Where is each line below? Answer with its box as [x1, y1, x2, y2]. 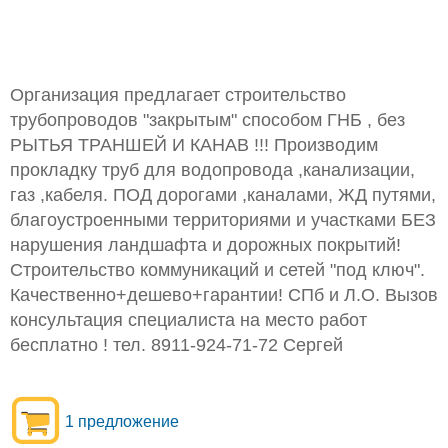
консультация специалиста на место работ [10, 309, 367, 330]
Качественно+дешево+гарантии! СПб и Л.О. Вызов [10, 284, 438, 305]
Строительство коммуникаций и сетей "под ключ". [10, 259, 425, 280]
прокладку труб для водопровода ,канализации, [10, 159, 415, 180]
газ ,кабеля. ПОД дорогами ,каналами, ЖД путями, [10, 184, 436, 205]
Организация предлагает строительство [10, 84, 346, 105]
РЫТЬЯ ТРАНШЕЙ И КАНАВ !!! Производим [10, 134, 378, 155]
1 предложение [65, 412, 179, 430]
